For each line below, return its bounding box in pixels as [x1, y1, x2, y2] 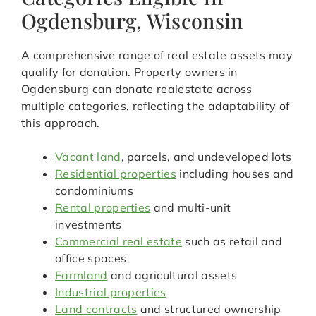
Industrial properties [55, 285, 166, 300]
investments [55, 217, 122, 232]
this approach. [21, 116, 100, 130]
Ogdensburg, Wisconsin [21, 7, 243, 35]
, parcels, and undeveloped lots [121, 150, 292, 164]
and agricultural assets [107, 268, 238, 283]
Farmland [55, 268, 108, 283]
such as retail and [182, 234, 283, 249]
